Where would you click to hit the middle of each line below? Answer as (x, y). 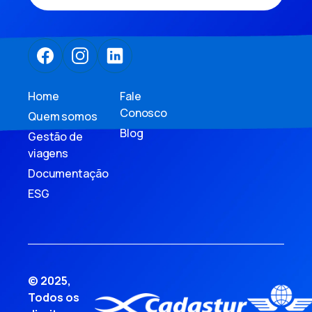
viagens (48, 153)
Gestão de (55, 136)
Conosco (143, 112)
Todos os (54, 297)
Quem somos (63, 116)
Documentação (69, 173)
